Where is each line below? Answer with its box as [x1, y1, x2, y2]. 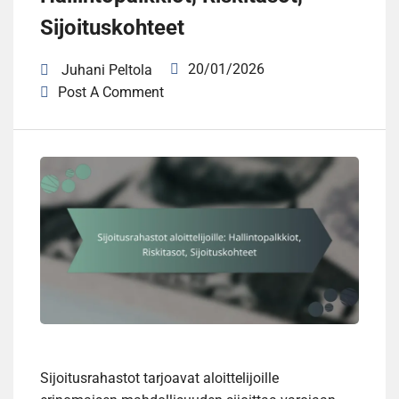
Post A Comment [58, 84, 164, 102]
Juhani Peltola [61, 61, 152, 79]
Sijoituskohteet [40, 15, 184, 40]
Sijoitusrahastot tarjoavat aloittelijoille [40, 370, 279, 387]
